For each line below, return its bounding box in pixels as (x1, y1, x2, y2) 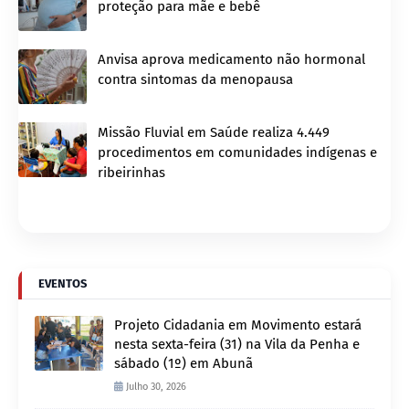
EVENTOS (38, 276, 87, 290)
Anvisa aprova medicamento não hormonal (98, 50, 365, 68)
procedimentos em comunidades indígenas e (98, 143, 377, 161)
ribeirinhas (98, 163, 165, 181)
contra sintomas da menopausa (98, 70, 293, 88)
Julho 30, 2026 (126, 380, 186, 393)
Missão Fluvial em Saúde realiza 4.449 (98, 123, 330, 141)
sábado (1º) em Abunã (114, 354, 253, 372)
